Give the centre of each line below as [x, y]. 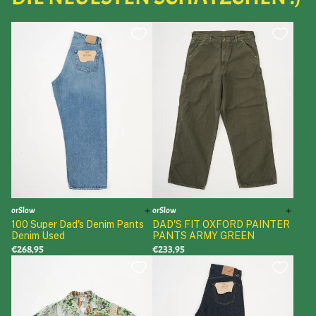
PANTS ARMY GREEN [203, 236]
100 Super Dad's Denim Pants [78, 224]
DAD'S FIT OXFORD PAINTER [221, 224]
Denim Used [38, 236]
